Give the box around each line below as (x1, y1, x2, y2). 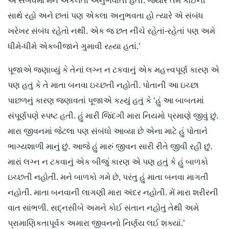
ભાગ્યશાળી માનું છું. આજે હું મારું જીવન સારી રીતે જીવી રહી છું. (8, 142, 212, 151)
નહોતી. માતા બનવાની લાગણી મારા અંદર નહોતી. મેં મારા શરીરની (8, 188, 218, 197)
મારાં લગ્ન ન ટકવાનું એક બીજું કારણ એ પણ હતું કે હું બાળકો (8, 157, 208, 167)
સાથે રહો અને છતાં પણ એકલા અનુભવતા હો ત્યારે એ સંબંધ (8, 11, 203, 20)
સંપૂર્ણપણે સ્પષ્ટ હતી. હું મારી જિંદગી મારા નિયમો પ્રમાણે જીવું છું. (8, 111, 218, 121)
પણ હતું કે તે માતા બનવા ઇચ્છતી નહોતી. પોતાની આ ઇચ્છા (8, 81, 199, 90)
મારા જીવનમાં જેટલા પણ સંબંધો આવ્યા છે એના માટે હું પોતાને (8, 127, 208, 136)
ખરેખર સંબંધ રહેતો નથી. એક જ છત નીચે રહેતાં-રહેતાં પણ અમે (8, 27, 215, 36)
